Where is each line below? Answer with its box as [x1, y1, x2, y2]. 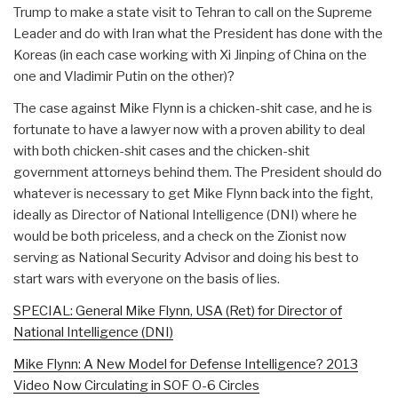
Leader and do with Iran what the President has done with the [13, 26, 383, 43]
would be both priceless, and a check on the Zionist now [13, 228, 346, 245]
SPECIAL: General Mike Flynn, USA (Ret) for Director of [13, 303, 342, 320]
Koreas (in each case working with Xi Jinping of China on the [13, 47, 367, 64]
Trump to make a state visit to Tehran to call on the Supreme [13, 4, 372, 21]
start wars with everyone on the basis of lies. [13, 271, 280, 288]
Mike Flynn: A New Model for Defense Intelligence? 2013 [13, 356, 358, 373]
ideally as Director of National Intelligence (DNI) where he [13, 207, 357, 224]
